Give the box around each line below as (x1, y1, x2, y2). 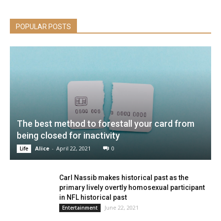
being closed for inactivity (17, 130, 120, 141)
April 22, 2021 (56, 144, 91, 152)
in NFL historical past (59, 193, 127, 201)
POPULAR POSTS (16, 23, 71, 31)
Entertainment (62, 204, 98, 211)
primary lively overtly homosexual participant (59, 183, 205, 191)
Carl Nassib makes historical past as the (59, 173, 188, 182)
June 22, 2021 (105, 203, 139, 211)
